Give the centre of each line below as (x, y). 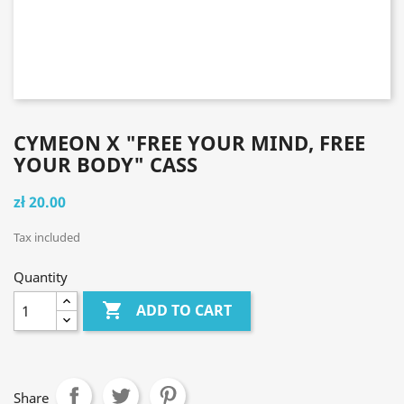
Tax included (47, 237)
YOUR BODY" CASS (106, 164)
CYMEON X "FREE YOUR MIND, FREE (189, 142)
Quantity (41, 277)
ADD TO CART (184, 311)
